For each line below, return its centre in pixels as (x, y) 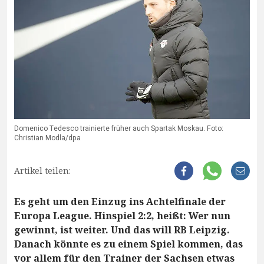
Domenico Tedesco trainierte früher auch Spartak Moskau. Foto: (119, 128)
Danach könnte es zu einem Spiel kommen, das (128, 244)
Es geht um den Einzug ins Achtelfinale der (120, 201)
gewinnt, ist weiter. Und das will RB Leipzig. (122, 230)
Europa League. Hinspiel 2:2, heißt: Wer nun (122, 215)
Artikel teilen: (42, 170)
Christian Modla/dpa (47, 138)
